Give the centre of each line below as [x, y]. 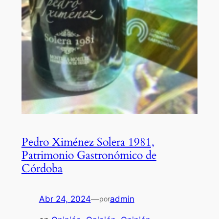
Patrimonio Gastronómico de [89, 155]
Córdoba [42, 168]
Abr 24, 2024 [65, 199]
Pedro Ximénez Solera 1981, [88, 142]
